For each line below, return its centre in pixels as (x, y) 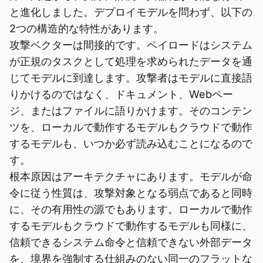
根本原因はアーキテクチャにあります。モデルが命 (131, 176)
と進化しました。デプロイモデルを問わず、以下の (131, 12)
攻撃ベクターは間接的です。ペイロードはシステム (131, 45)
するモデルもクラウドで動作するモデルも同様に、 (131, 226)
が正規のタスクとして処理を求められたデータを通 (131, 61)
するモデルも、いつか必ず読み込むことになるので (131, 144)
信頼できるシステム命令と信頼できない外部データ (131, 242)
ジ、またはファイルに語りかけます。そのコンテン (131, 111)
